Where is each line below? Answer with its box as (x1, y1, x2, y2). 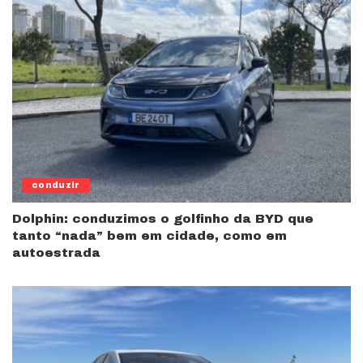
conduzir (32, 180, 80, 190)
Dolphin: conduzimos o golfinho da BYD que (12, 211, 314, 225)
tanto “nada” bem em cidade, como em (12, 228, 287, 242)
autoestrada (12, 246, 100, 259)
